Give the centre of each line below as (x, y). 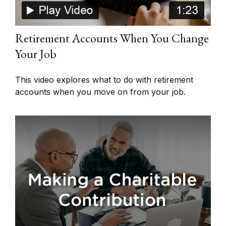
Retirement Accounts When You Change (112, 38)
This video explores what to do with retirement (104, 80)
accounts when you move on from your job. (100, 92)
